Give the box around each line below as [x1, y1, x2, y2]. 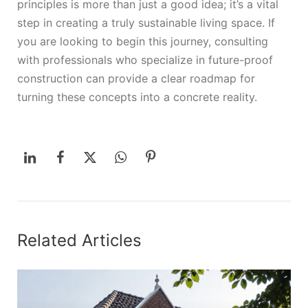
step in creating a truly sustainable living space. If [17, 16, 275, 30]
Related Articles [17, 230, 142, 251]
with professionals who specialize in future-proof [17, 53, 273, 67]
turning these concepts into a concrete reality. [17, 90, 257, 104]
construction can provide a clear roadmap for [17, 71, 255, 86]
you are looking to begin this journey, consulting [17, 34, 268, 49]
